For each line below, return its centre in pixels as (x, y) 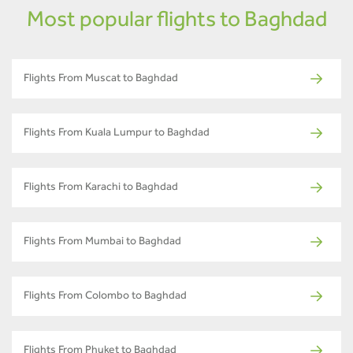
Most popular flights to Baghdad (176, 22)
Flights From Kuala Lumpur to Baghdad (117, 134)
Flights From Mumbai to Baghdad (102, 242)
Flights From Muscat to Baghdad (101, 79)
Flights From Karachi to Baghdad (101, 188)
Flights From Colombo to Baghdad (105, 297)
